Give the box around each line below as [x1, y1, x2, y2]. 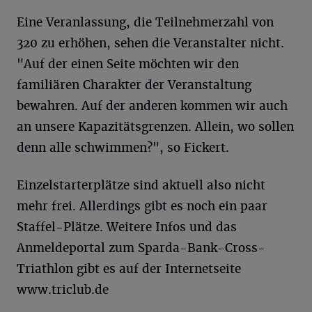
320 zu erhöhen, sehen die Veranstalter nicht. [17, 36, 284, 52]
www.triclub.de [17, 282, 109, 298]
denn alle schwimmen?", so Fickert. [17, 140, 229, 156]
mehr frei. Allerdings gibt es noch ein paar [17, 198, 267, 214]
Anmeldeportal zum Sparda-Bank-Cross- [17, 240, 265, 256]
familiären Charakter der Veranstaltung [17, 77, 251, 93]
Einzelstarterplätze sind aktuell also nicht [17, 178, 265, 194]
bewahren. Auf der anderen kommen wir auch [17, 98, 288, 114]
